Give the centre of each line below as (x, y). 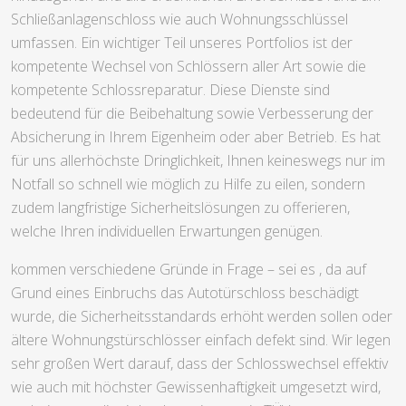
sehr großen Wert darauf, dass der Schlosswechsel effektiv (199, 364)
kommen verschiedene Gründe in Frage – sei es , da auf (188, 270)
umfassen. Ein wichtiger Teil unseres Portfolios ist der (182, 43)
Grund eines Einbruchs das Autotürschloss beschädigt (185, 293)
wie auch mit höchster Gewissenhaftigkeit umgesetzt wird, (196, 387)
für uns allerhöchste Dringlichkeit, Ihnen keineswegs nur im (198, 161)
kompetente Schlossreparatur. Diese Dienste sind (170, 90)
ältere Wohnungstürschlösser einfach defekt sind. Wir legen (201, 340)
